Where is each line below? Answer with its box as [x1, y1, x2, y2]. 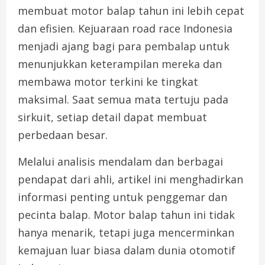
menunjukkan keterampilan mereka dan [18, 57, 222, 72]
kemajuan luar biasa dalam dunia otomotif [18, 243, 235, 258]
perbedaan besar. [18, 128, 108, 143]
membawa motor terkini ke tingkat [18, 75, 198, 89]
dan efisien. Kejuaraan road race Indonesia [18, 21, 232, 36]
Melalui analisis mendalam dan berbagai [18, 154, 223, 169]
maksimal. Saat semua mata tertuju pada [18, 92, 228, 107]
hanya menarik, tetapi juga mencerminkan [18, 225, 234, 240]
